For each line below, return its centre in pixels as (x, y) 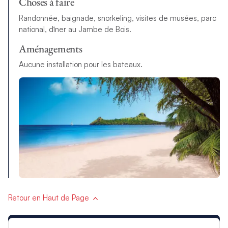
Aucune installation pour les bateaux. (80, 65)
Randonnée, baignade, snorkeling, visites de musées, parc (117, 18)
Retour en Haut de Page (48, 197)
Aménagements (50, 48)
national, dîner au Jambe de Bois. (75, 29)
